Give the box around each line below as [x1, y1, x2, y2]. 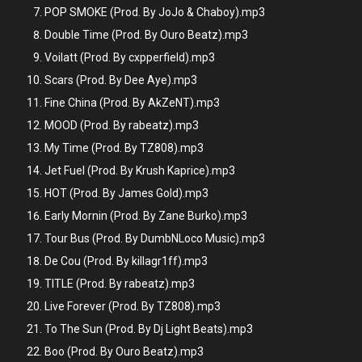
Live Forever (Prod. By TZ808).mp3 [44, 300, 221, 313]
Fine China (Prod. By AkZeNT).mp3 [44, 96, 220, 109]
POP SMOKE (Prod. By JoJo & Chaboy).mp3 [44, 6, 265, 19]
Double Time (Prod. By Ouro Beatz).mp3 [44, 28, 248, 41]
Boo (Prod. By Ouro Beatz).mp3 [44, 345, 204, 358]
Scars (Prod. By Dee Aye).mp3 [44, 74, 197, 86]
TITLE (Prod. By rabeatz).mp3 [44, 277, 195, 290]
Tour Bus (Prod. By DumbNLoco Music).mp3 [44, 232, 265, 245]
